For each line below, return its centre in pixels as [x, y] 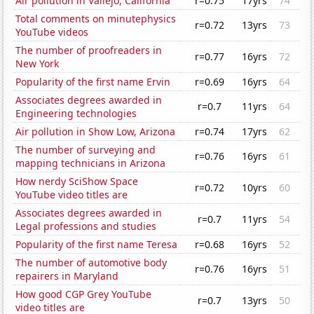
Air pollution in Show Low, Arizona [96, 132]
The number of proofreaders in [89, 50]
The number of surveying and [86, 150]
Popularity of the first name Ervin [93, 82]
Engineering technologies [76, 114]
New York [37, 64]
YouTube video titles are [72, 195]
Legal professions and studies [86, 226]
